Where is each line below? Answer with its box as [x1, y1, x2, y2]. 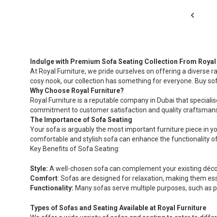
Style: [30, 165, 48, 173]
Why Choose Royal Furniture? [30, 87, 124, 95]
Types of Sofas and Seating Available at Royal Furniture [30, 204, 206, 212]
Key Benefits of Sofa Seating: [30, 145, 120, 153]
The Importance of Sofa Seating [30, 116, 132, 124]
